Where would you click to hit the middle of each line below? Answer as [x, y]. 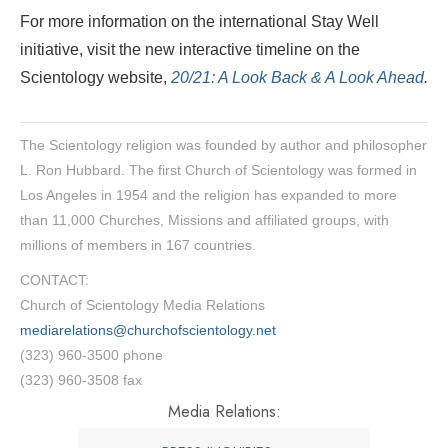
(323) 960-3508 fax [81, 380]
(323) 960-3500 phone [91, 355]
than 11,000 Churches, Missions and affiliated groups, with [204, 220]
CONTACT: [54, 280]
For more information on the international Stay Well [199, 22]
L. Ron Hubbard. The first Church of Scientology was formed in [218, 170]
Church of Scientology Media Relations [142, 305]
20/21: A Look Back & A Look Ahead [297, 78]
